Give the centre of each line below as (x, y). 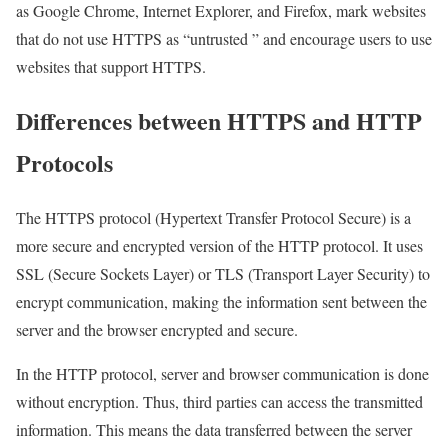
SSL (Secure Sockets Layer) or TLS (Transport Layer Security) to (223, 274)
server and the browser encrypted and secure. (157, 330)
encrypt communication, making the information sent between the (221, 302)
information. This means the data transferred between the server (214, 430)
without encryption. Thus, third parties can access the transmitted (219, 402)
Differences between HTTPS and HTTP (219, 121)
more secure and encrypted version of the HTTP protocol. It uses (219, 246)
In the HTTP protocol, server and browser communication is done (222, 374)
